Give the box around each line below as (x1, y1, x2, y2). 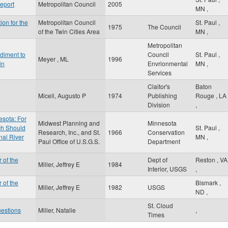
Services (148, 68, 172, 77)
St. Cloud (148, 201, 173, 210)
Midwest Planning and (38, 119, 100, 127)
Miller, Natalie (38, 206, 76, 214)
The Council (148, 22, 181, 31)
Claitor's (148, 82, 170, 91)
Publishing (148, 91, 177, 100)
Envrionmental (148, 59, 188, 68)
